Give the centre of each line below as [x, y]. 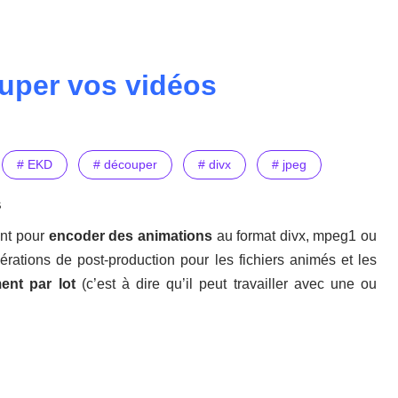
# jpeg [289, 165]
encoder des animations [130, 236]
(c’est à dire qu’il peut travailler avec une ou [226, 284]
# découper [125, 165]
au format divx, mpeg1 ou [294, 236]
